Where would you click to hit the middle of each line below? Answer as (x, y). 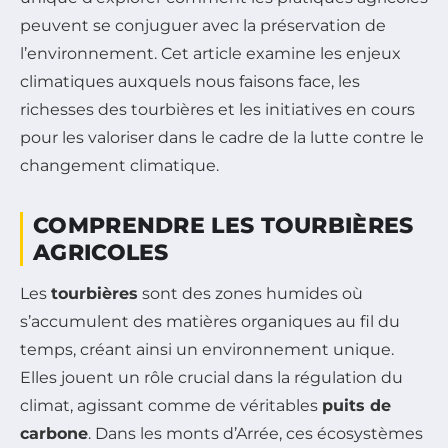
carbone (54, 433)
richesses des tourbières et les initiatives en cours (217, 109)
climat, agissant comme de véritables (171, 405)
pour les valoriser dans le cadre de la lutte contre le (222, 137)
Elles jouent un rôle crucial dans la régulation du (211, 377)
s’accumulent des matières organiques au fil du (210, 321)
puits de (356, 405)
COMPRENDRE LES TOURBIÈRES (223, 225)
